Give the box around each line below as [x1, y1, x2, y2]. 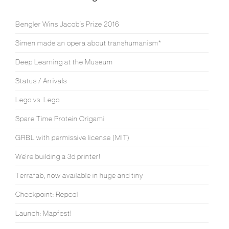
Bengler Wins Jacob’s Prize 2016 [15, 19, 120, 28]
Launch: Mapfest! [15, 209, 72, 217]
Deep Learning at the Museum [15, 57, 113, 66]
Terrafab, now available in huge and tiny [15, 171, 143, 179]
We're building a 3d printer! [15, 152, 100, 161]
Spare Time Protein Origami [15, 114, 105, 123]
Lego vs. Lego [15, 95, 60, 104]
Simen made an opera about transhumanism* [15, 38, 162, 47]
